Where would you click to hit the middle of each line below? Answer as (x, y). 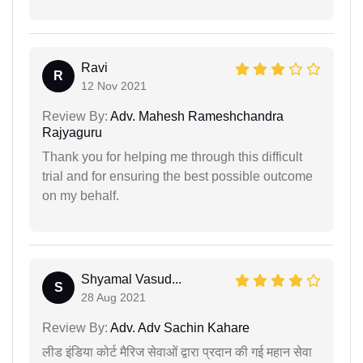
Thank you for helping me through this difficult (172, 156)
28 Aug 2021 (113, 297)
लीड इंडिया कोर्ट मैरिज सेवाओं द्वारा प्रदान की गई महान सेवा (177, 352)
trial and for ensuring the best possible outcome (177, 176)
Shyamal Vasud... (131, 279)
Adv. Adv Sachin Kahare (179, 327)
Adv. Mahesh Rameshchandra (196, 116)
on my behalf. (81, 195)
